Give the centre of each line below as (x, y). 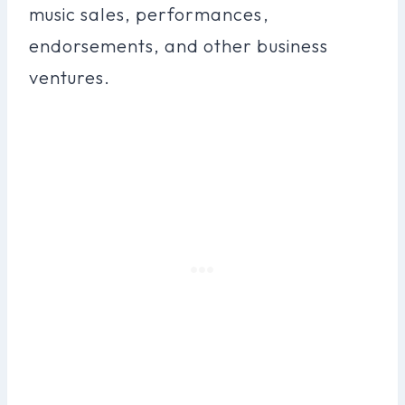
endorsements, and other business (179, 45)
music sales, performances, (149, 14)
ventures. (70, 77)
